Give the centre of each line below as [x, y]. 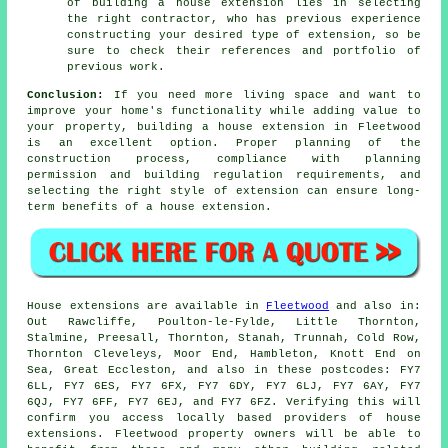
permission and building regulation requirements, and [224, 174]
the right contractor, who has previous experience [244, 18]
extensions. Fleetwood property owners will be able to [224, 434]
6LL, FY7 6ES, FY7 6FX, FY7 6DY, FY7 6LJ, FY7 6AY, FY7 [224, 386]
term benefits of [87, 206]
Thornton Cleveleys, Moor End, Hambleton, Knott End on [224, 354]
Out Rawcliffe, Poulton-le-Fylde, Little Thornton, [224, 322]
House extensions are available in [147, 306]
